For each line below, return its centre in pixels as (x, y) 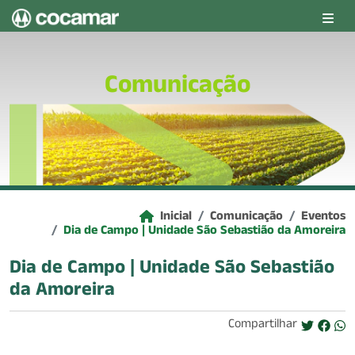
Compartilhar (263, 326)
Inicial (176, 218)
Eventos (323, 218)
